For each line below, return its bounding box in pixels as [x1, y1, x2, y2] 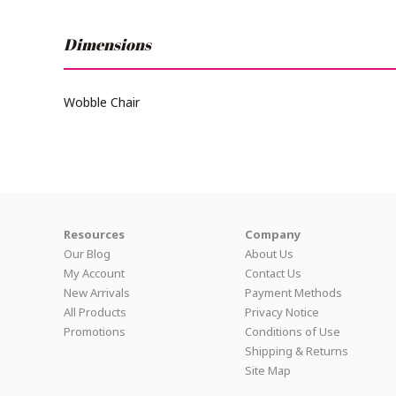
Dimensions [64, 34, 151, 55]
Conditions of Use [245, 324, 340, 339]
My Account [64, 265, 125, 281]
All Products [64, 304, 126, 320]
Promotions [64, 324, 126, 339]
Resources [64, 226, 125, 242]
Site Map [245, 362, 291, 378]
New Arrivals [64, 285, 130, 301]
